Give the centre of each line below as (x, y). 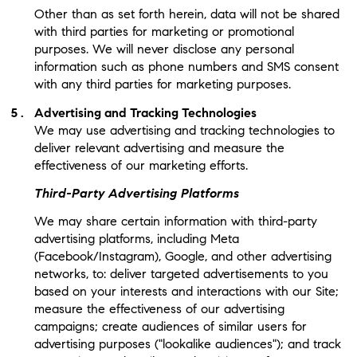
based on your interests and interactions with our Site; (186, 292)
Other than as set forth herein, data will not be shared (186, 14)
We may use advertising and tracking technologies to (184, 130)
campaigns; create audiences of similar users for (170, 327)
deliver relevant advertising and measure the (159, 147)
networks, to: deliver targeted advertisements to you (181, 274)
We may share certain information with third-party (175, 222)
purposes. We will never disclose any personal (164, 49)
